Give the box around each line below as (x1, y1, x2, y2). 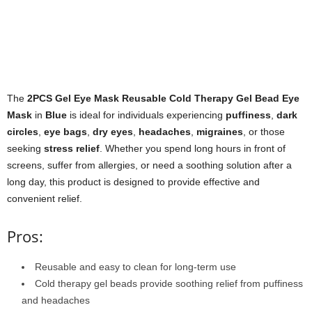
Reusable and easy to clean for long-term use (35, 260, 236, 272)
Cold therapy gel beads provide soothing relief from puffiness (35, 277, 303, 289)
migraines (196, 125, 243, 137)
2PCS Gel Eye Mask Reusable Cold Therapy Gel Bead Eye (27, 92, 299, 104)
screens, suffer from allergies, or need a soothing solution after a (7, 159, 292, 171)
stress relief (44, 142, 100, 154)
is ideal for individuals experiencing (67, 109, 226, 120)
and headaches (22, 294, 90, 306)
